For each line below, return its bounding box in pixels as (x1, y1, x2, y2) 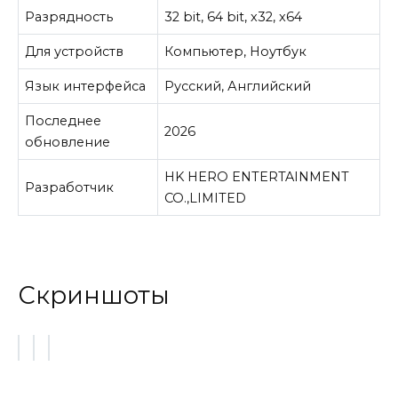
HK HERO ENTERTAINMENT (164, 169, 350, 185)
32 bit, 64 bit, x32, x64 (164, 9, 303, 25)
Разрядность (25, 9, 114, 25)
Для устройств (25, 44, 124, 60)
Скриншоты (18, 281, 170, 311)
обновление (25, 134, 111, 150)
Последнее (25, 113, 102, 129)
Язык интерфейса (25, 78, 147, 94)
